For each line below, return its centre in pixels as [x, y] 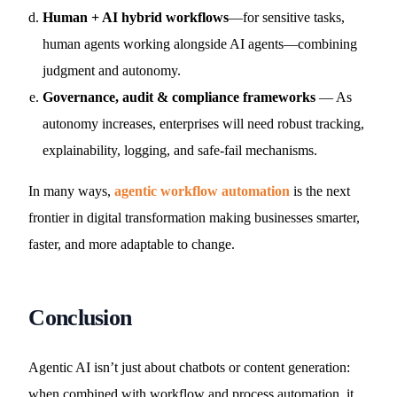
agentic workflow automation [202, 191]
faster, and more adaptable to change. [132, 244]
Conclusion [80, 318]
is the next [320, 191]
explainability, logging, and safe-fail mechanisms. [180, 150]
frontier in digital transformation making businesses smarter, [195, 218]
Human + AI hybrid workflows [136, 17]
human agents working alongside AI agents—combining [200, 44]
